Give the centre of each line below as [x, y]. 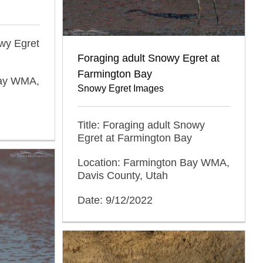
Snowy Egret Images [121, 88]
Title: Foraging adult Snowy [141, 125]
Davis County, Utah [123, 175]
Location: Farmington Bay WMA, [154, 162]
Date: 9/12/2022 [115, 200]
